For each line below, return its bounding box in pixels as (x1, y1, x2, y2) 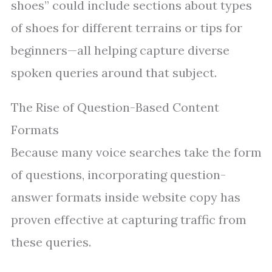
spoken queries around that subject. (11, 65, 217, 80)
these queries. (11, 234, 91, 250)
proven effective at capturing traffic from (11, 212, 246, 227)
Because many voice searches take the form (11, 144, 262, 160)
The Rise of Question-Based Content (11, 100, 219, 115)
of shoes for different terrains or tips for (11, 20, 242, 35)
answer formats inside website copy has (11, 189, 240, 205)
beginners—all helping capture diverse (11, 42, 229, 58)
